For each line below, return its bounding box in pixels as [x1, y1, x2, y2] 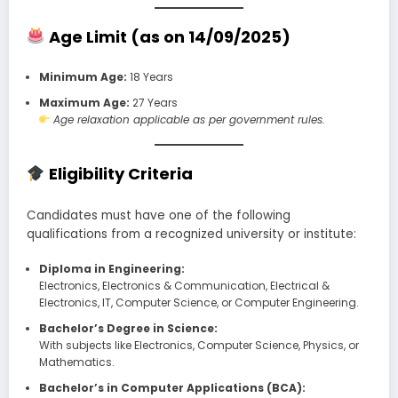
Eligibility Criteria [44, 163, 193, 186]
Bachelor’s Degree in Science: [38, 320, 218, 336]
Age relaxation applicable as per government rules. [53, 112, 326, 128]
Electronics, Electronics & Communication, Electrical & [38, 277, 330, 293]
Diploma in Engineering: [38, 260, 185, 276]
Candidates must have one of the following [27, 206, 291, 224]
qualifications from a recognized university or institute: [27, 225, 356, 243]
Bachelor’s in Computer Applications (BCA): [38, 379, 306, 395]
